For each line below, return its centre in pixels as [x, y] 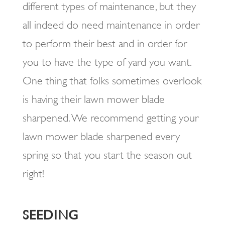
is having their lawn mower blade [93, 99]
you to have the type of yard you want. [106, 62]
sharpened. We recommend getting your [110, 118]
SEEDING [50, 215]
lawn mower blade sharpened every [101, 136]
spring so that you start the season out [107, 155]
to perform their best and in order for [104, 43]
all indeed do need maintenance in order [111, 25]
